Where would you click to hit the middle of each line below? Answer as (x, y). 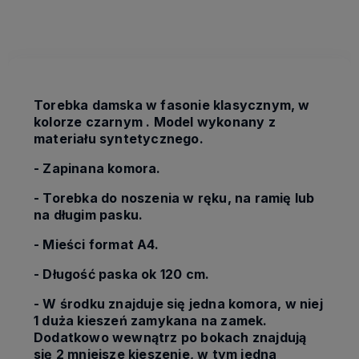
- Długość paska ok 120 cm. (122, 274)
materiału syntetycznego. (119, 139)
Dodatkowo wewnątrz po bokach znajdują (170, 338)
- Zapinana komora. (97, 169)
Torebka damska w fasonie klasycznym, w (172, 105)
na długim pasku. (89, 215)
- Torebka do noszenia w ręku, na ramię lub (174, 198)
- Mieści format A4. (96, 245)
